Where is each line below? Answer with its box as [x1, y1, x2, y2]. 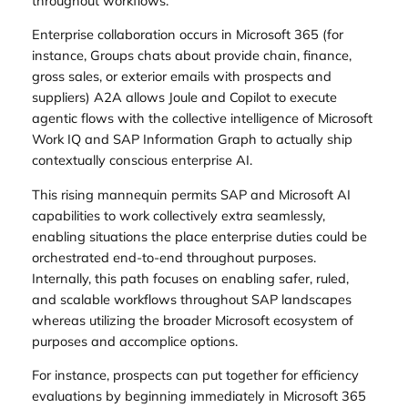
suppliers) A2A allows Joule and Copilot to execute [31, 88, 337, 107]
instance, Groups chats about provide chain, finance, [31, 46, 352, 65]
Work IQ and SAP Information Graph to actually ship [31, 130, 352, 148]
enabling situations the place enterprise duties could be [31, 227, 367, 245]
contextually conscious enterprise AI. [31, 151, 252, 169]
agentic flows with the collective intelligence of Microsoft [31, 109, 372, 127]
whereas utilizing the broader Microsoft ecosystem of [31, 311, 353, 329]
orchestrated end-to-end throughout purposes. [31, 248, 316, 266]
